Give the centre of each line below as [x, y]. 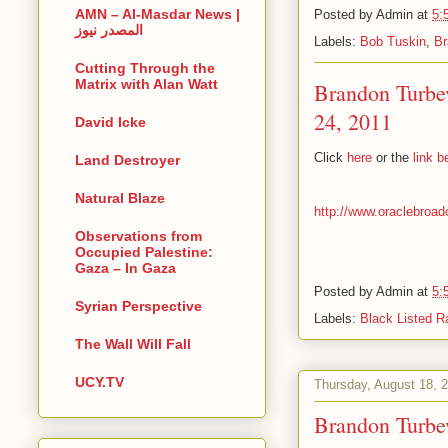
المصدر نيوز [109, 30]
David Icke [110, 122]
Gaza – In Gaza [125, 268]
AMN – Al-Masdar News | [157, 14]
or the [392, 157]
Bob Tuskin [393, 41]
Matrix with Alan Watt [146, 84]
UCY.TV [99, 382]
